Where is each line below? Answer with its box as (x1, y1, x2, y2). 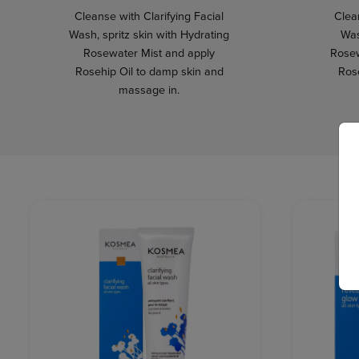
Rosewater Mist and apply (83, 44, 215, 61)
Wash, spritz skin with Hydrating (69, 26, 229, 42)
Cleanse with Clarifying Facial (75, 7, 224, 24)
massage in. (119, 81, 179, 98)
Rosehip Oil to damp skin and (75, 63, 224, 79)
